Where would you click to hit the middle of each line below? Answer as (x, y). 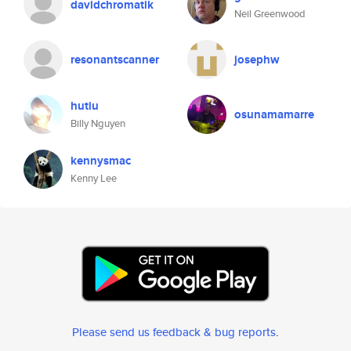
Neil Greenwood (270, 14)
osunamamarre (274, 114)
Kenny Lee (94, 178)
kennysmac (101, 161)
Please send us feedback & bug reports (174, 332)
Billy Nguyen (98, 123)
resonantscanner (115, 60)
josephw (257, 60)
